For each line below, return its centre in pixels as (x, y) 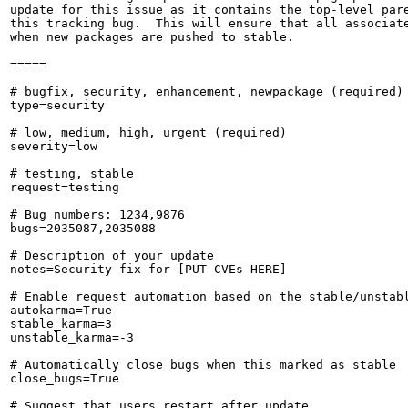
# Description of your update (112, 255)
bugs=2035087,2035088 (83, 228)
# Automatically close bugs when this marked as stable (203, 365)
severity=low (54, 146)
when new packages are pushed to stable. (152, 37)
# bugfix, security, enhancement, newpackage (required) (207, 92)
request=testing (65, 187)
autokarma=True (61, 310)
